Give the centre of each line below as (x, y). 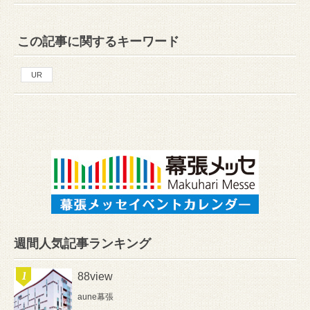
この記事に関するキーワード (98, 42)
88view (95, 277)
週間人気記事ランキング (82, 244)
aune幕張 (95, 297)
